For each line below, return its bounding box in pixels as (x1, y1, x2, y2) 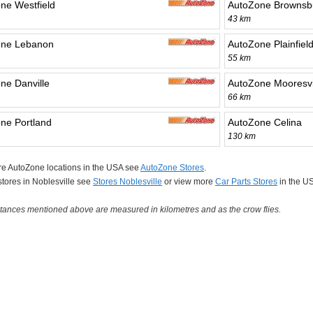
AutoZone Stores (140, 163, 204, 173)
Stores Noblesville (93, 177, 162, 187)
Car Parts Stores (215, 177, 277, 187)
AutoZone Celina (228, 117, 302, 129)
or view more (162, 177, 215, 187)
